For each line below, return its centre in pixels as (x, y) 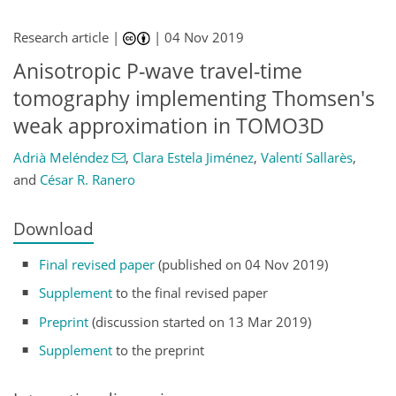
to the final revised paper (190, 293)
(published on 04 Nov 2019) (242, 264)
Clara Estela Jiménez (193, 157)
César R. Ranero (88, 179)
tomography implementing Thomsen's (194, 99)
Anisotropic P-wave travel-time (158, 71)
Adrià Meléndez (61, 157)
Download (53, 228)
